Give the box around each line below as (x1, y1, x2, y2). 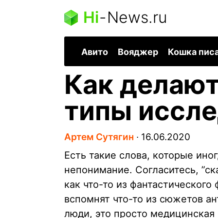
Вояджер (118, 47, 158, 57)
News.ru (107, 8, 167, 27)
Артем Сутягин (64, 131, 134, 143)
